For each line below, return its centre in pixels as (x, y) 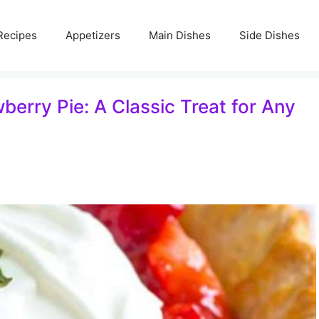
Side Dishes (270, 35)
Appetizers (93, 35)
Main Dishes (180, 35)
